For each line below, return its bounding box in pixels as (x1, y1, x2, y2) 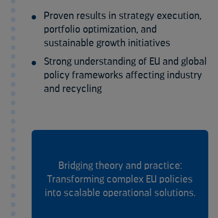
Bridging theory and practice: (58, 160, 182, 171)
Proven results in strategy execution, (44, 10, 201, 21)
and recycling (44, 83, 102, 94)
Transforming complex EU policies (47, 174, 193, 184)
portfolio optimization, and (44, 24, 157, 35)
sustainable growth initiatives (44, 37, 170, 48)
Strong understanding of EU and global (44, 56, 207, 67)
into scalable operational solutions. (44, 187, 196, 198)
